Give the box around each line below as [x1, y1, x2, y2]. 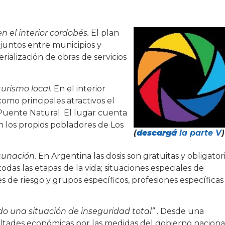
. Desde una [155, 206, 204, 216]
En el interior [52, 83, 105, 93]
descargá [136, 128, 177, 138]
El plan [91, 28, 119, 38]
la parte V [176, 128, 221, 138]
